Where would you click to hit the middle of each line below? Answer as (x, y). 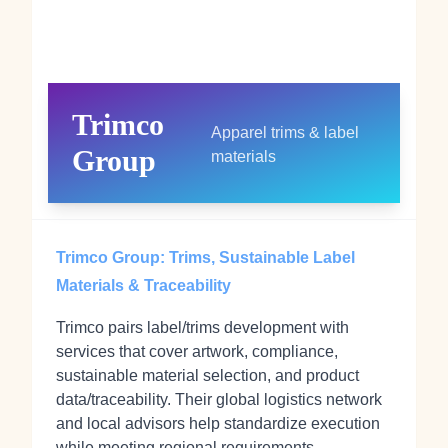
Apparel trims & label (285, 132)
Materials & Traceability (143, 285)
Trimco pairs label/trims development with (202, 327)
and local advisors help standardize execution (218, 423)
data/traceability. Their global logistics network (219, 399)
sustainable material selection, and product (207, 375)
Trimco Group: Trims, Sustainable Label (205, 257)
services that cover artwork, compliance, (197, 351)
